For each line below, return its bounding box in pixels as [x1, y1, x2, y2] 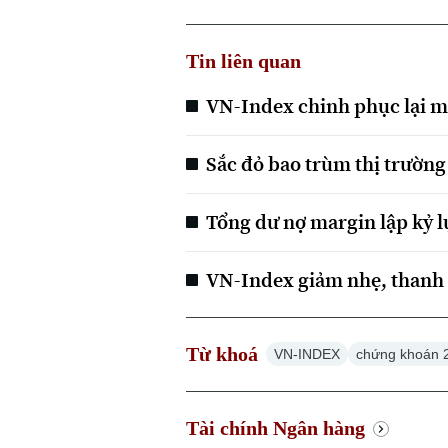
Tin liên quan [186, 50, 302, 73]
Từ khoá [186, 343, 259, 366]
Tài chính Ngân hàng [186, 417, 366, 440]
